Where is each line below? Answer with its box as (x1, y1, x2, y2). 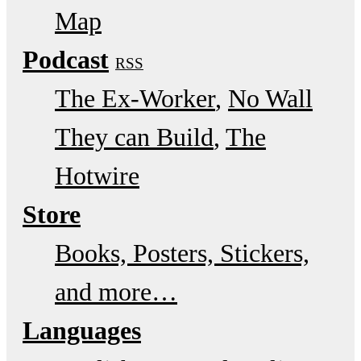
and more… (55, 276, 177, 306)
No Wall (228, 83, 313, 113)
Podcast (23, 44, 109, 74)
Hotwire (55, 160, 139, 190)
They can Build (55, 122, 214, 151)
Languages (23, 315, 141, 345)
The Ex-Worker (55, 83, 215, 113)
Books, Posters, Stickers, (55, 238, 309, 268)
